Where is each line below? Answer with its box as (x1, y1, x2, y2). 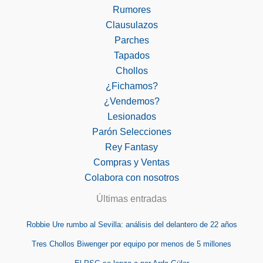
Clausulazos (105, 19, 158, 30)
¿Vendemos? (103, 96, 160, 106)
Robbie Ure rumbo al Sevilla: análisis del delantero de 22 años (26, 220, 237, 229)
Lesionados (107, 111, 156, 122)
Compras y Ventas (93, 157, 170, 167)
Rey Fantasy (105, 141, 158, 152)
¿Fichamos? (105, 80, 158, 91)
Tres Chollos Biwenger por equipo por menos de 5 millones (32, 239, 231, 248)
